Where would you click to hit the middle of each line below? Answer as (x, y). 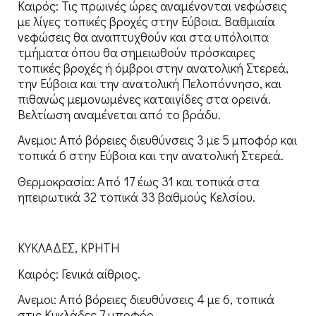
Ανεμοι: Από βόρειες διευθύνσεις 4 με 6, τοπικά (146, 299)
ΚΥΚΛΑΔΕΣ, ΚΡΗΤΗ (68, 248)
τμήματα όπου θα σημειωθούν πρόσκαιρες (136, 52)
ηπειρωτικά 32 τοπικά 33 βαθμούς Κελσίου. (136, 196)
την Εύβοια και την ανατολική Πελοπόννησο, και (150, 83)
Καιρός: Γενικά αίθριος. (79, 273)
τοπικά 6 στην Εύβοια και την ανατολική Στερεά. (151, 156)
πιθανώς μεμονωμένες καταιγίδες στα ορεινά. (144, 98)
